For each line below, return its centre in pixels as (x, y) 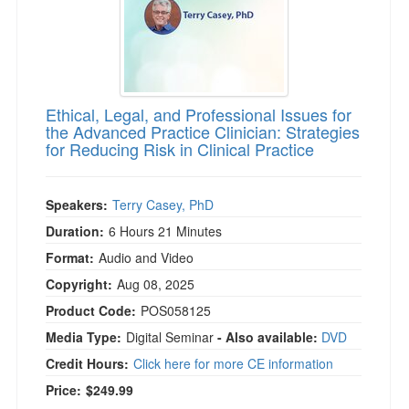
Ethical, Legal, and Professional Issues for (199, 114)
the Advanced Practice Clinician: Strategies (203, 131)
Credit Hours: (87, 363)
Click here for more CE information (233, 363)
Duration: (75, 231)
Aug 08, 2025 (157, 284)
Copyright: (79, 284)
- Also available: (267, 337)
